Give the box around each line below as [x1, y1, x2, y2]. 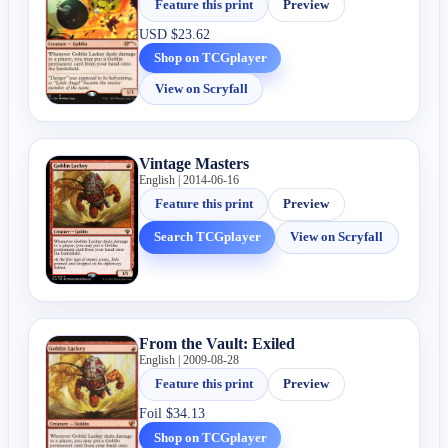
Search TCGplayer [153, 229, 261, 245]
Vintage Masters [139, 155, 250, 173]
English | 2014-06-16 [139, 173, 240, 188]
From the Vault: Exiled [139, 335, 296, 353]
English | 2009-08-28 [139, 353, 240, 368]
